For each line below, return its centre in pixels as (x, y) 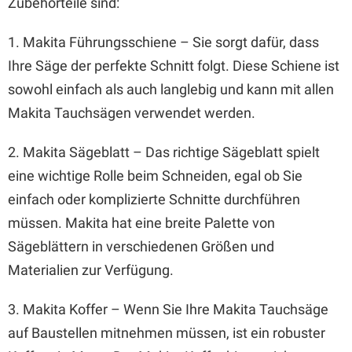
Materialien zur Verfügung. (91, 270)
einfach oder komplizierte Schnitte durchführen (154, 199)
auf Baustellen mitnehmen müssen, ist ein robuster (167, 333)
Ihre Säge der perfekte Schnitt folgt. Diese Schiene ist (174, 66)
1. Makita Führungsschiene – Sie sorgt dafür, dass (163, 42)
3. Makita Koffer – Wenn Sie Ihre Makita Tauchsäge (168, 309)
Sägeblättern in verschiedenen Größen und (141, 246)
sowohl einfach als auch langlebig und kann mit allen (171, 89)
